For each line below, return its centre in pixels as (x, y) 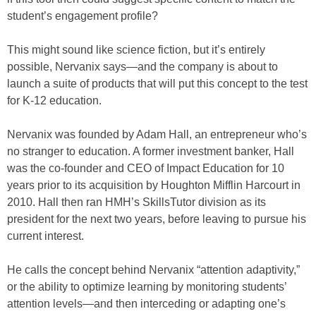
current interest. (45, 236)
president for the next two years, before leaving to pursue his (157, 219)
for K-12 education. (54, 100)
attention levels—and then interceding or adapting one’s (146, 303)
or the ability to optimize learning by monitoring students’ (147, 286)
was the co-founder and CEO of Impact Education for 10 (146, 168)
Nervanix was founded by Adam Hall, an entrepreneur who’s (157, 134)
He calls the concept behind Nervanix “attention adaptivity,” (153, 269)
